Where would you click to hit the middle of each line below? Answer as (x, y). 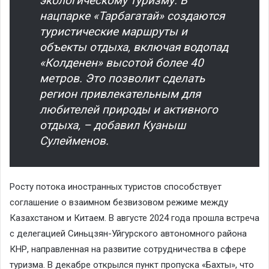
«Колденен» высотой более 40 (122, 62)
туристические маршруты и (113, 31)
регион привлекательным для (120, 94)
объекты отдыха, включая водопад (134, 47)
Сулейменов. (74, 141)
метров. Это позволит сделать (122, 78)
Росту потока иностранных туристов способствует (116, 186)
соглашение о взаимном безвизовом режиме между (119, 202)
